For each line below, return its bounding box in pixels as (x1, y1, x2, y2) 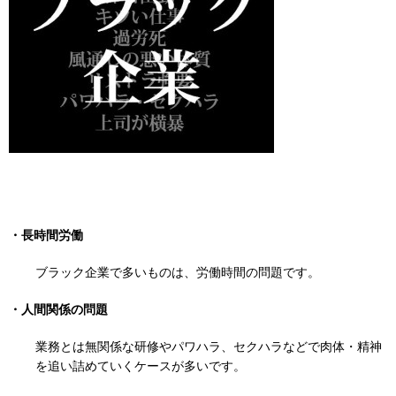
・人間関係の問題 (9, 302, 108, 317)
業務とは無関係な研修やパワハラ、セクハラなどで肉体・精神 (35, 339, 382, 354)
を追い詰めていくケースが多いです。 (35, 359, 246, 374)
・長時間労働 (9, 228, 83, 243)
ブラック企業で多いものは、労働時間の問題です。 (35, 265, 320, 280)
